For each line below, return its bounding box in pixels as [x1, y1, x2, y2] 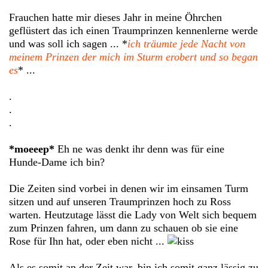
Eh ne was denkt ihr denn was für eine [54, 143, 224, 156]
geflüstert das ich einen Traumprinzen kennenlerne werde [9, 25, 258, 37]
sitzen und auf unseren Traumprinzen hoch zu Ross [9, 196, 231, 208]
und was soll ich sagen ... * [9, 38, 127, 50]
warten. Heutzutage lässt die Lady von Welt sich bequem [9, 209, 257, 221]
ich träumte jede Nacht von [127, 38, 245, 50]
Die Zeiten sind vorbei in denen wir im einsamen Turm [9, 182, 248, 195]
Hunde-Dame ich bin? [9, 156, 105, 169]
